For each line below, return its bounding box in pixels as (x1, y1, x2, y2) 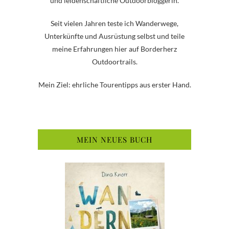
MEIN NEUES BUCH (77, 134, 152, 145)
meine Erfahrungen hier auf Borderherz (52, 44, 177, 53)
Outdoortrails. (91, 57, 138, 66)
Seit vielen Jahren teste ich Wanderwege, (51, 18, 178, 28)
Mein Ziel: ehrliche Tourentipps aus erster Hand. (38, 80, 191, 89)
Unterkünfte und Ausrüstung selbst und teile (44, 31, 185, 40)
